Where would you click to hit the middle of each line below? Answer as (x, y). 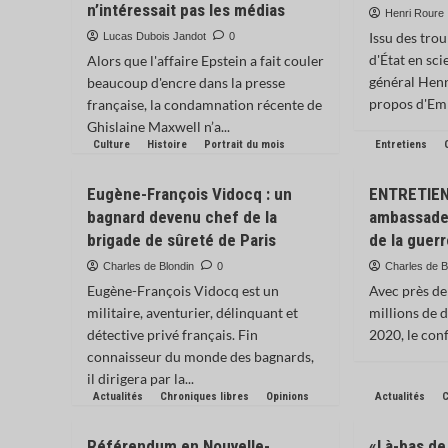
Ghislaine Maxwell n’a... (158, 126)
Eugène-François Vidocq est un (183, 290)
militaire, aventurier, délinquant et (192, 312)
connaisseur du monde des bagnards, (200, 356)
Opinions (287, 396)
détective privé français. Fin (172, 334)
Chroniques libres (204, 396)
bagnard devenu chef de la (182, 217)
